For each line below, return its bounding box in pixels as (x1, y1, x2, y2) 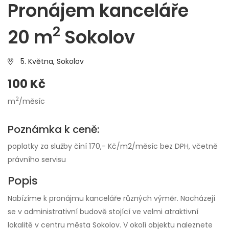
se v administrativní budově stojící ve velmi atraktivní (8, 206, 198, 217)
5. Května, (20, 56, 57, 66)
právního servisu (8, 154, 66, 165)
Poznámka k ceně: (8, 122, 99, 136)
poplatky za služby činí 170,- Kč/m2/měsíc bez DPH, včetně (8, 141, 218, 151)
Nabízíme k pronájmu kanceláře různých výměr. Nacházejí (8, 193, 215, 203)
